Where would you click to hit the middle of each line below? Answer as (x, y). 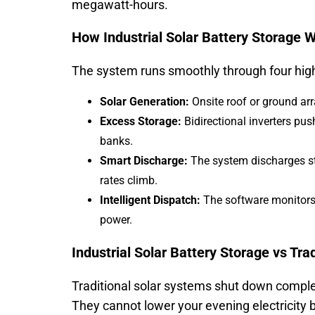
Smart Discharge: (144, 161)
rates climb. (129, 180)
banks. (116, 141)
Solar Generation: (144, 102)
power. (116, 220)
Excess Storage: (141, 121)
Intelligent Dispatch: (150, 200)
